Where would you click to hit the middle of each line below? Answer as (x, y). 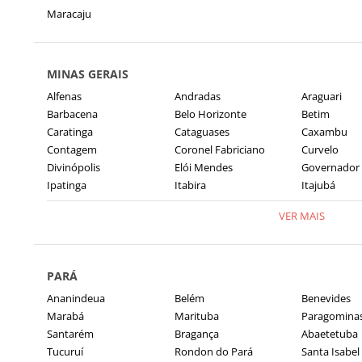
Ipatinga (67, 185)
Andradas (197, 96)
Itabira (190, 185)
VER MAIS (301, 216)
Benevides (326, 298)
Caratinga (70, 132)
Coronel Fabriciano (219, 149)
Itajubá (318, 185)
